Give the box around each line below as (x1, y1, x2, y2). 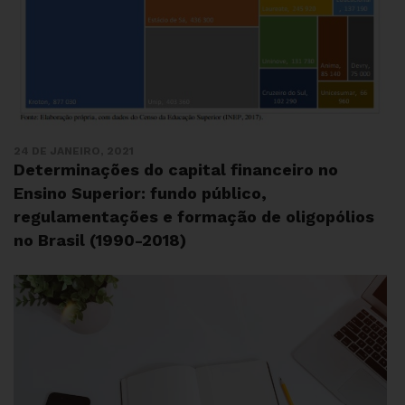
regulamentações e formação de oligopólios (14, 207, 374, 227)
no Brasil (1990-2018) (14, 231, 186, 250)
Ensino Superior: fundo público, (14, 184, 267, 203)
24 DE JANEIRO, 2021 (14, 145, 134, 158)
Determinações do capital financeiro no (14, 160, 338, 180)
